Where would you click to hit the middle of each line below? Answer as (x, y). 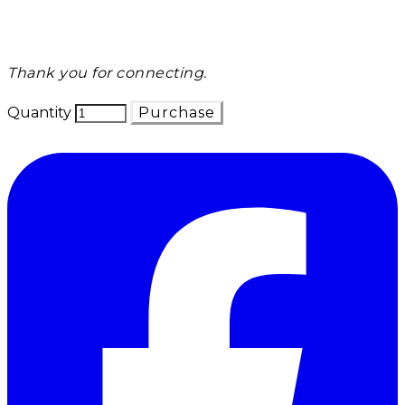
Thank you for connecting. (107, 73)
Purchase (177, 113)
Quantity (39, 113)
